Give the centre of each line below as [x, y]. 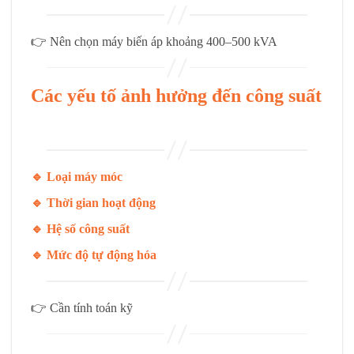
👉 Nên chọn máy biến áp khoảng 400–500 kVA [154, 41]
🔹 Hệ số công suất [80, 228]
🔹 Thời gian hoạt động [93, 202]
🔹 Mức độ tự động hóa [94, 254]
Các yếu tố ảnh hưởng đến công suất [176, 96]
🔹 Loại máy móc [77, 176]
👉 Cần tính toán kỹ [82, 307]
